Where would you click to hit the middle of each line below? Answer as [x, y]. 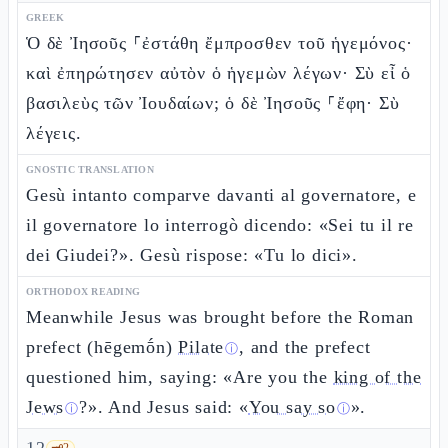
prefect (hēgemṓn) [102, 347]
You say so [292, 407]
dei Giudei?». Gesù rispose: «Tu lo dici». [192, 255]
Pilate [201, 347]
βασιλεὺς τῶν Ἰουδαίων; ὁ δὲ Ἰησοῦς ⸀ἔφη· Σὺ [213, 103]
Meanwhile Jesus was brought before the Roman [220, 317]
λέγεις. [54, 133]
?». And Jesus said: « [164, 407]
